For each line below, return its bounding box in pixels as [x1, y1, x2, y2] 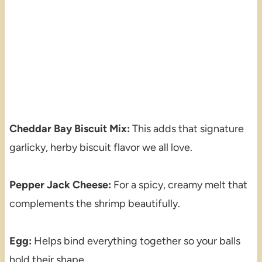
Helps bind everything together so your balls [31, 234, 240, 247]
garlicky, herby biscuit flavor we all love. [9, 140, 192, 154]
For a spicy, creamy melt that [111, 178, 247, 191]
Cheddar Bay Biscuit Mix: [9, 122, 130, 135]
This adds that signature [129, 122, 244, 135]
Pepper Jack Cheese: [9, 178, 111, 191]
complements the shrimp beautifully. [9, 196, 180, 210]
